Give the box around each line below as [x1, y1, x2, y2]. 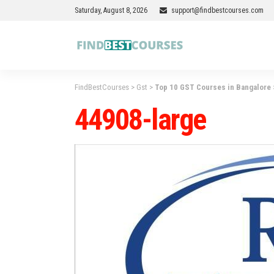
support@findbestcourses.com [171, 6, 264, 15]
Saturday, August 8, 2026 [75, 6, 147, 15]
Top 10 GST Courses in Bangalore [155, 83, 271, 92]
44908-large [75, 102, 206, 137]
